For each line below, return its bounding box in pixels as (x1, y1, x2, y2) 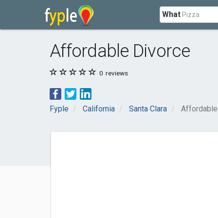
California (83, 104, 115, 113)
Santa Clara (129, 104, 167, 113)
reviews (104, 69, 128, 77)
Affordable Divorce (50, 40, 190, 61)
